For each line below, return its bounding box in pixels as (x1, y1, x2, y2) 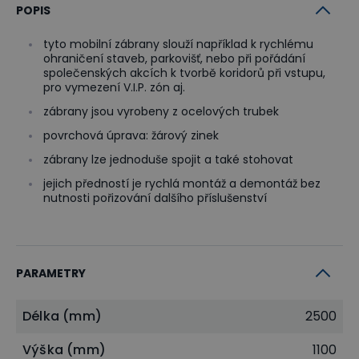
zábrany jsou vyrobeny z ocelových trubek (43, 103, 279, 119)
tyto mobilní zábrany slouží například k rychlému (43, 35, 313, 52)
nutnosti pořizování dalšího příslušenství (43, 189, 267, 206)
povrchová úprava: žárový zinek (43, 127, 219, 143)
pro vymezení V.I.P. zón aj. (43, 79, 185, 95)
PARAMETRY (16, 264, 86, 281)
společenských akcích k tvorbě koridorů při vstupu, (43, 64, 325, 81)
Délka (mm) (22, 306, 102, 325)
